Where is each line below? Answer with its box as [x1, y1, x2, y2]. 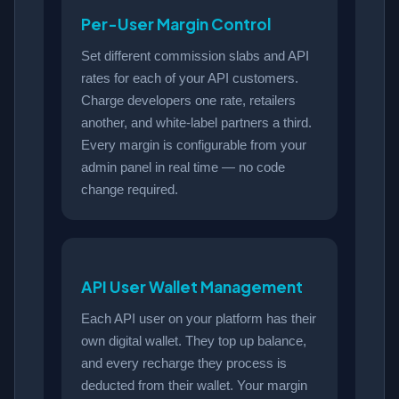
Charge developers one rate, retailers [81, 93, 296, 109]
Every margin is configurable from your [81, 137, 306, 153]
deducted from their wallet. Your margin [81, 377, 307, 393]
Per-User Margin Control [81, 14, 271, 35]
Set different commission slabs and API [81, 48, 309, 64]
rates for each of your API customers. [81, 70, 298, 86]
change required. [81, 182, 178, 198]
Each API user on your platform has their [81, 310, 316, 326]
